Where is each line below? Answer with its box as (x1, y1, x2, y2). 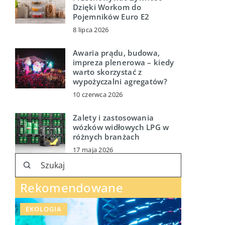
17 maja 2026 (73, 145, 114, 154)
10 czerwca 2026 (73, 90, 123, 99)
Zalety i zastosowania (73, 113, 154, 123)
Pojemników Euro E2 (73, 12, 150, 22)
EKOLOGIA (26, 204, 62, 213)
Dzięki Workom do (73, 2, 141, 12)
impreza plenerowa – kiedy (73, 57, 174, 67)
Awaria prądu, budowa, (73, 48, 160, 58)
